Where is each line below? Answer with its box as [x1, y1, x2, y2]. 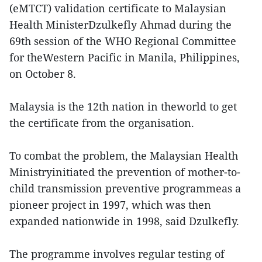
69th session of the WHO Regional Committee [9, 33, 236, 48]
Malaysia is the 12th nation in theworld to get [9, 99, 237, 113]
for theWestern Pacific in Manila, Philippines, [9, 50, 240, 64]
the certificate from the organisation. [9, 115, 194, 130]
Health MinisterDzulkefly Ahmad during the [9, 17, 232, 32]
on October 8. [9, 66, 76, 81]
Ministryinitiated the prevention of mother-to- [9, 164, 240, 179]
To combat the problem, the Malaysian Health [9, 148, 238, 163]
